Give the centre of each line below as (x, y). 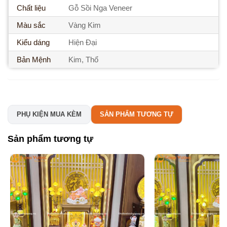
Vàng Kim (84, 25)
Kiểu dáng (33, 43)
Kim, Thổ (83, 60)
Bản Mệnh (34, 60)
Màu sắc (31, 25)
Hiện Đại (82, 43)
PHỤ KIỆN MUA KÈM (49, 115)
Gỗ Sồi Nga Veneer (100, 8)
